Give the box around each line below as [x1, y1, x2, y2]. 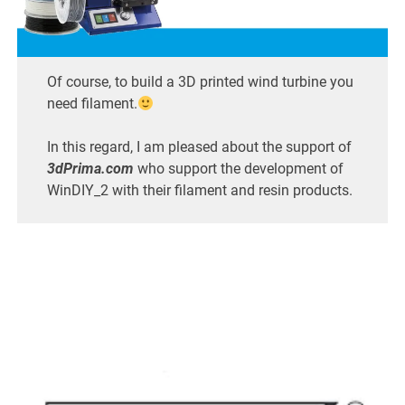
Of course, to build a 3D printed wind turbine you [46, 73, 353, 90]
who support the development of [133, 160, 344, 177]
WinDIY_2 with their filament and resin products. [46, 182, 353, 199]
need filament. [46, 95, 137, 112]
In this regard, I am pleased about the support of [46, 138, 352, 155]
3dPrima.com [46, 160, 134, 177]
